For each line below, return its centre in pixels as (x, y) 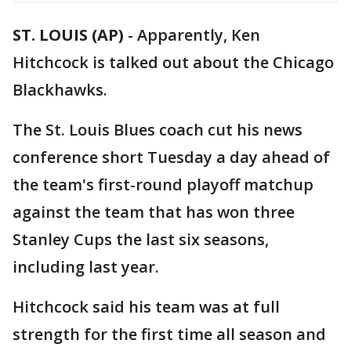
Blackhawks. (60, 90)
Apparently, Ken (199, 35)
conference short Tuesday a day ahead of (171, 157)
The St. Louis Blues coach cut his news (157, 130)
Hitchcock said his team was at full (146, 307)
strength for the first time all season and (169, 334)
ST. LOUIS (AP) (68, 35)
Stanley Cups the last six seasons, (141, 239)
